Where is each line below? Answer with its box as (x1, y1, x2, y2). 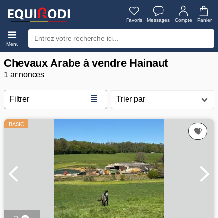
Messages (147, 18, 170, 23)
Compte (175, 18, 192, 23)
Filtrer (9, 95, 29, 103)
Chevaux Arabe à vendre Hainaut (4, 57, 168, 69)
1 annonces (4, 71, 44, 79)
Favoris (126, 18, 142, 23)
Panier (197, 18, 212, 23)
